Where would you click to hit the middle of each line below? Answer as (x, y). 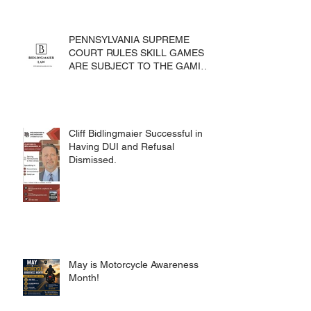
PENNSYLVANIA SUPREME (129, 70)
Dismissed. (93, 190)
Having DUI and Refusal (121, 177)
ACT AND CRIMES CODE (125, 110)
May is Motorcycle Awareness (134, 295)
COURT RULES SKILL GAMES (136, 83)
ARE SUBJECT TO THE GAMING (142, 96)
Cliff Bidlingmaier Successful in (136, 164)
